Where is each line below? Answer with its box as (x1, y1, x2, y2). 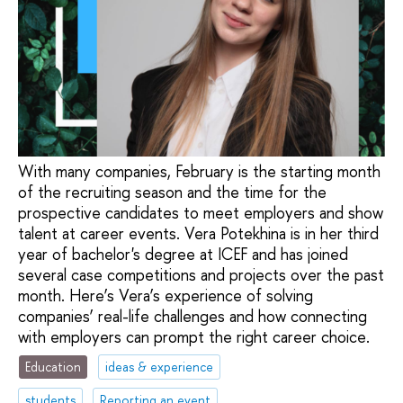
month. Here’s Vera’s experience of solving (18, 283, 313, 307)
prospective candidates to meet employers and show (18, 201, 383, 224)
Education (25, 358, 82, 376)
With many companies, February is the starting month (18, 159, 381, 183)
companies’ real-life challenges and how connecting (18, 304, 367, 327)
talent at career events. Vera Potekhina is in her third (18, 221, 379, 245)
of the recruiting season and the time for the (18, 180, 327, 203)
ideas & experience (105, 358, 214, 376)
